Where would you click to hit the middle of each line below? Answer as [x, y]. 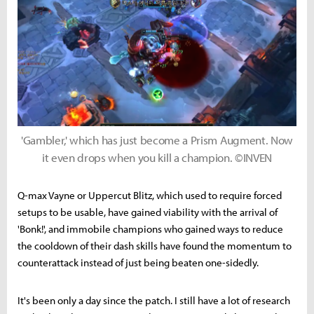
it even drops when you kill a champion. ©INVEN [157, 158]
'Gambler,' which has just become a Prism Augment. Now [157, 140]
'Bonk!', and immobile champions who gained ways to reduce [150, 229]
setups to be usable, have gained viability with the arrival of [148, 212]
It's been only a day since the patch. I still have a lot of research [154, 301]
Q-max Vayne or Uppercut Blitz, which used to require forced [150, 196]
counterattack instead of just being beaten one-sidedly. [138, 263]
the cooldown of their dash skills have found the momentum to [155, 246]
